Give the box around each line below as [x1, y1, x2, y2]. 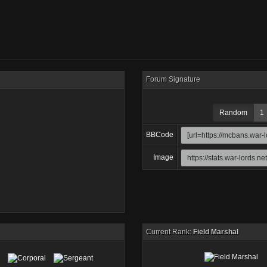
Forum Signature [146, 75, 200, 83]
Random [219, 108, 247, 117]
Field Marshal [193, 228, 238, 236]
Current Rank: [146, 228, 193, 236]
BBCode [146, 131, 173, 139]
